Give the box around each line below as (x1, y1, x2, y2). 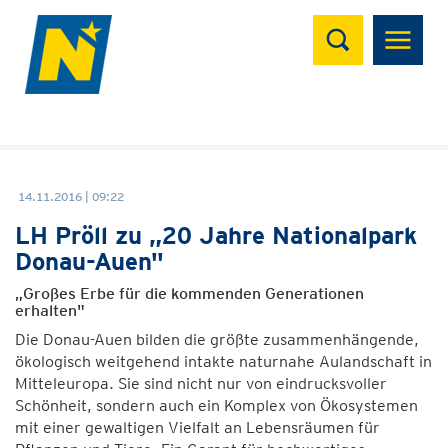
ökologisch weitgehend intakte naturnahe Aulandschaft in (15, 352, 432, 371)
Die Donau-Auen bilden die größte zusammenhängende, (15, 330, 419, 349)
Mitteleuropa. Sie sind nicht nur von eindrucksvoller (15, 374, 387, 393)
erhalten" (15, 301, 85, 320)
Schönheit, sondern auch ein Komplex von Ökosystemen (15, 396, 418, 415)
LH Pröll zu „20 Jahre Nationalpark (15, 221, 417, 250)
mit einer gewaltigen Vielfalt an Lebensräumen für (15, 418, 380, 437)
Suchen (312, 11, 393, 40)
